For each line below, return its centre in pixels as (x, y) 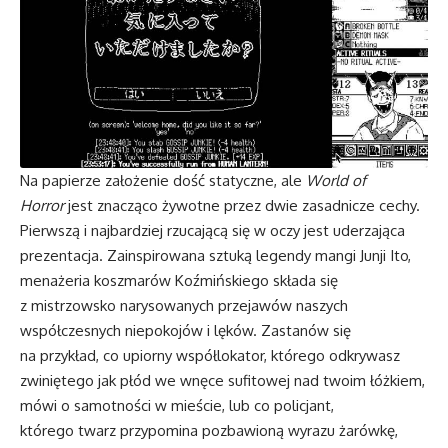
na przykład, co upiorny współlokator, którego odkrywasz (210, 355)
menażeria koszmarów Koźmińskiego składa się (179, 280)
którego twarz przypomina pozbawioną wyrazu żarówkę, (209, 430)
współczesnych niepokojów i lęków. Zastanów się (185, 330)
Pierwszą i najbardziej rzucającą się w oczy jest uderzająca (212, 230)
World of (336, 180)
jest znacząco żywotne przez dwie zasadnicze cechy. (242, 205)
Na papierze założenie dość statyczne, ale (163, 180)
